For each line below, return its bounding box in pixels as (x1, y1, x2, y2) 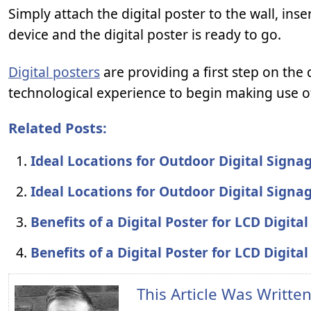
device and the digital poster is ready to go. (8, 25, 281, 44)
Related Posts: (8, 119, 107, 137)
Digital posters (8, 62, 100, 81)
